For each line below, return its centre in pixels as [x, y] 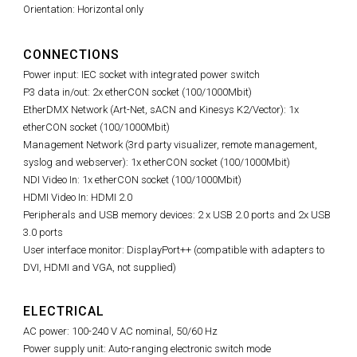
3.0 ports [43, 233]
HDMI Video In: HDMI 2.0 [78, 198]
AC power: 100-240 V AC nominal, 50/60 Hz [120, 331]
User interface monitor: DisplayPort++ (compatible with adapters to [174, 250]
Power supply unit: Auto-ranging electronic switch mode [147, 349]
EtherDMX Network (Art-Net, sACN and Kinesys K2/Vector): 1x [161, 110]
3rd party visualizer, [175, 145]
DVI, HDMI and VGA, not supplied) [100, 268]
